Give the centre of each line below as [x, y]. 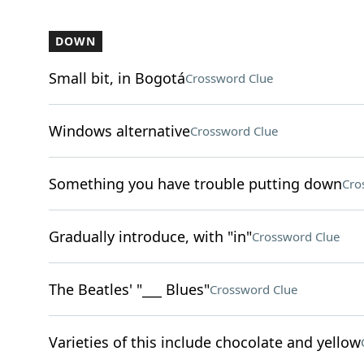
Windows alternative [119, 131]
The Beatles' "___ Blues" [129, 289]
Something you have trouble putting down [195, 184]
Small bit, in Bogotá [117, 78]
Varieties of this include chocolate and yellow [204, 342]
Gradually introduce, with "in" [150, 236]
